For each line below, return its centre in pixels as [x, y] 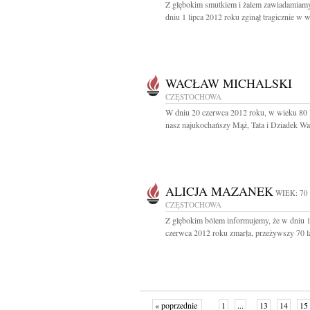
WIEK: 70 [292, 193]
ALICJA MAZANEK [219, 191]
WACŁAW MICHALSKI [229, 83]
